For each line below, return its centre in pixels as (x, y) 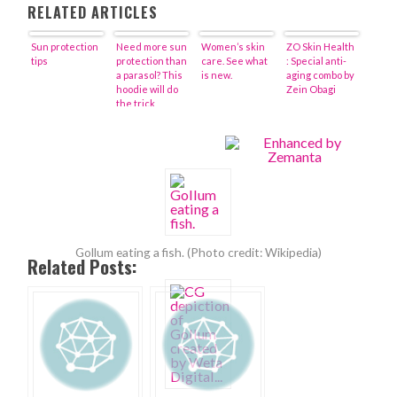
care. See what (235, 61)
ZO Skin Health (321, 47)
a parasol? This (150, 75)
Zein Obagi (311, 90)
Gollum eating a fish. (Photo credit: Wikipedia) (198, 252)
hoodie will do (148, 90)
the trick (136, 104)
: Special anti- (317, 61)
